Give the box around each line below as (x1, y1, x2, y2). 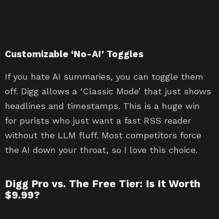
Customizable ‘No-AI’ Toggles (5, 48, 144, 60)
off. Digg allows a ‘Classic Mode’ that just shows (5, 86, 211, 97)
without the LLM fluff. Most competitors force (5, 130, 201, 141)
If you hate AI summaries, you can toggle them (5, 71, 203, 82)
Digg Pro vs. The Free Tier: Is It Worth (5, 177, 200, 190)
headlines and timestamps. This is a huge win (5, 101, 200, 111)
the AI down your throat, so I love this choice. (5, 145, 197, 155)
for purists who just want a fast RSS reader (5, 115, 191, 126)
